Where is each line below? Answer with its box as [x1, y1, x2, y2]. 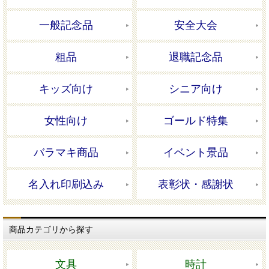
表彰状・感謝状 [158, 178, 234, 191]
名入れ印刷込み [28, 178, 104, 191]
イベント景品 [163, 147, 229, 159]
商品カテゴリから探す [9, 225, 93, 235]
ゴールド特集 [163, 115, 229, 127]
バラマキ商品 [33, 147, 98, 159]
